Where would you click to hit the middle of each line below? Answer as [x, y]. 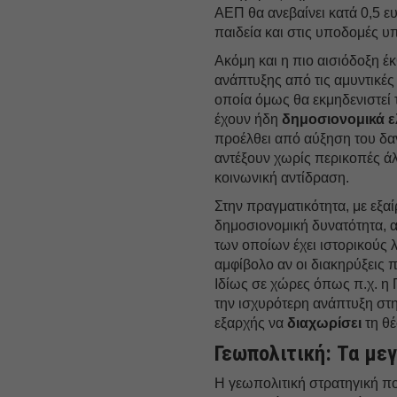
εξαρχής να [251, 323]
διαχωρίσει [325, 323]
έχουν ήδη [249, 119]
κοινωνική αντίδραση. [282, 177]
